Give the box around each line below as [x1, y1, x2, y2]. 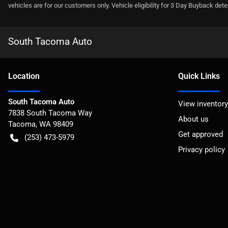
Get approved [178, 129, 223, 139]
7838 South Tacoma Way [8, 108, 92, 118]
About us [178, 114, 209, 124]
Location [8, 71, 40, 81]
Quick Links [178, 71, 220, 81]
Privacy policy [178, 145, 225, 154]
